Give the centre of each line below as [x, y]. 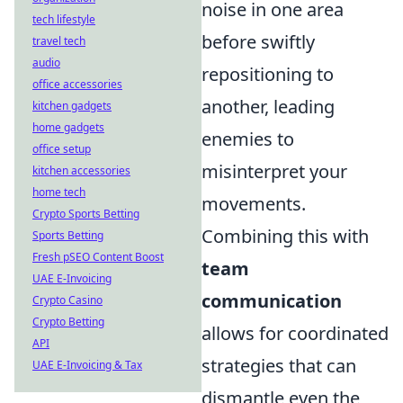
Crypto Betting [68, 322]
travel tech [59, 41]
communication [272, 301]
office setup [62, 149]
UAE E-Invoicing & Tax [87, 365]
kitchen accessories [81, 170]
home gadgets [68, 127]
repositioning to [268, 75]
